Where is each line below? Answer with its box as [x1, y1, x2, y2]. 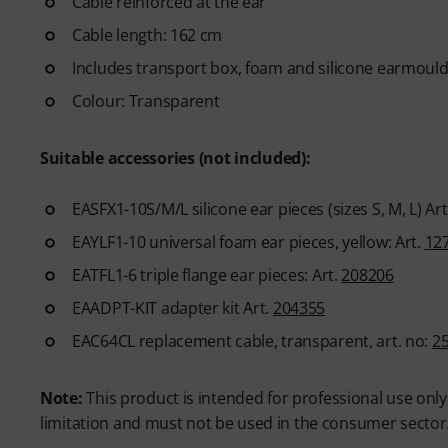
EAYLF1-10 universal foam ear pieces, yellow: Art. [72, 230, 425, 253]
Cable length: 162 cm [72, 23, 223, 46]
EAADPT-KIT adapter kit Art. [72, 296, 273, 319]
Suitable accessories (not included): [40, 146, 311, 169]
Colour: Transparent [72, 89, 220, 112]
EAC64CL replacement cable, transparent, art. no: [72, 329, 432, 352]
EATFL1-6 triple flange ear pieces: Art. [72, 263, 342, 286]
